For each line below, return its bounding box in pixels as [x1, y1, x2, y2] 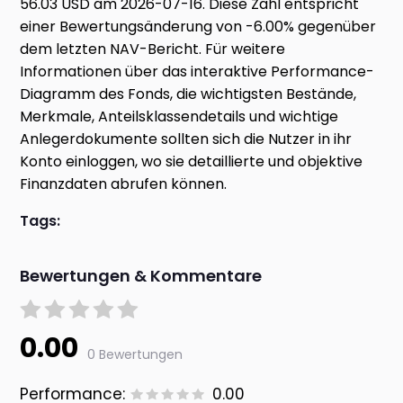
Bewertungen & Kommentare [20, 264, 263, 288]
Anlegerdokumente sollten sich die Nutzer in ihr [20, 129, 353, 150]
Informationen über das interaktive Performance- [20, 61, 375, 83]
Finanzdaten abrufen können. [20, 174, 228, 195]
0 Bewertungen [87, 345, 184, 364]
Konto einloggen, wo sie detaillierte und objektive [20, 151, 363, 173]
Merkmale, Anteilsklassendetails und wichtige [20, 106, 339, 128]
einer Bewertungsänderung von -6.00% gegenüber [20, 16, 377, 38]
